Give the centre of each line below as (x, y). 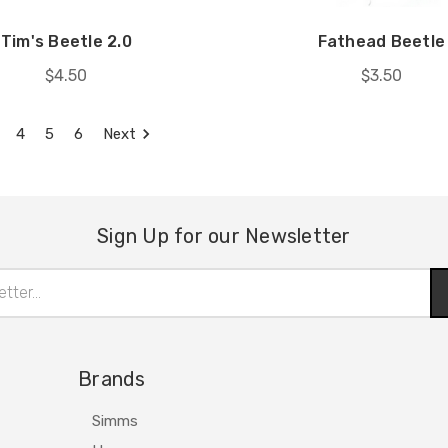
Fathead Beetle (381, 41)
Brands (112, 378)
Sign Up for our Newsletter (224, 235)
